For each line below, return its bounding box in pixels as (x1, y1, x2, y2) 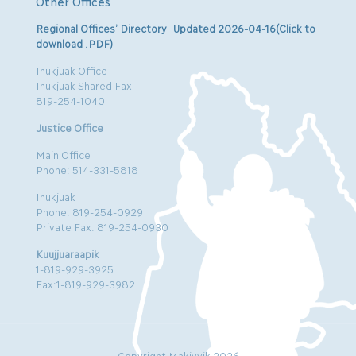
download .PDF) (36, 36, 113, 49)
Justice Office (36, 120, 103, 133)
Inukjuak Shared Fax (36, 78, 132, 91)
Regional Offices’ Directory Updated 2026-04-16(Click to (36, 21, 315, 34)
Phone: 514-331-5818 (36, 162, 138, 176)
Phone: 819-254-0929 (36, 204, 143, 218)
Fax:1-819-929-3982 (36, 277, 135, 290)
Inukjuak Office (36, 63, 107, 76)
